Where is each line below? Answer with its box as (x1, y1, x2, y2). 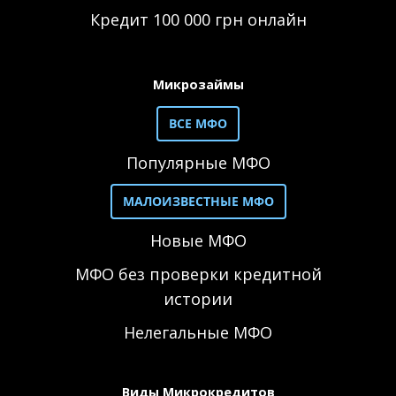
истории (164, 288, 232, 309)
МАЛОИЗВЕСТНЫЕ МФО (122, 193, 274, 209)
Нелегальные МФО (124, 322, 272, 343)
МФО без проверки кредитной (74, 263, 322, 285)
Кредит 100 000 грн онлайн (89, 9, 307, 30)
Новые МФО (149, 230, 247, 251)
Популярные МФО (126, 152, 270, 173)
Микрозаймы (152, 76, 244, 93)
